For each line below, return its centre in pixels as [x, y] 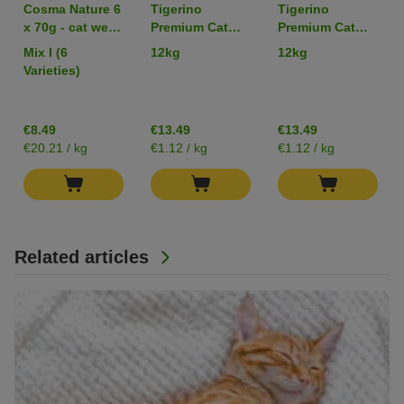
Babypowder [189, 63]
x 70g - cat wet [68, 27]
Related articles [84, 257]
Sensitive [306, 63]
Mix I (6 [46, 52]
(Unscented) [316, 81]
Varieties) [52, 70]
